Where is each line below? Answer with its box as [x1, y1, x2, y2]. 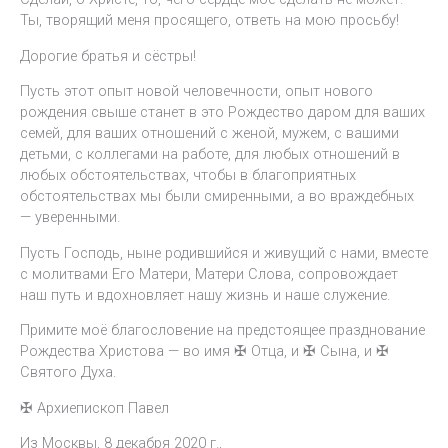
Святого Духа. [20, 363, 116, 382]
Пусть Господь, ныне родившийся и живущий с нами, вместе [20, 243, 428, 262]
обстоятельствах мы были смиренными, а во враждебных [20, 187, 414, 206]
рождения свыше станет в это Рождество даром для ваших [20, 103, 425, 122]
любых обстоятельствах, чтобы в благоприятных [20, 166, 356, 185]
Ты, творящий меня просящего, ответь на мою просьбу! [20, 10, 399, 29]
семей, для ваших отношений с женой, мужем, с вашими [20, 124, 399, 143]
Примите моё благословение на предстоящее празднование [20, 321, 425, 340]
